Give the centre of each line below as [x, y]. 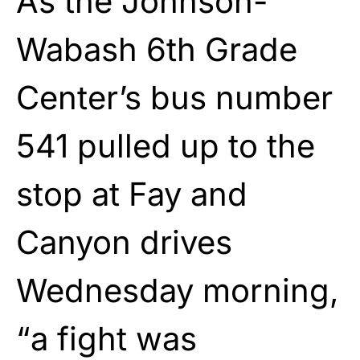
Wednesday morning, [178, 290]
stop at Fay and [132, 194]
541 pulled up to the [166, 145]
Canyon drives [124, 242]
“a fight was [106, 338]
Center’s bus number [174, 97]
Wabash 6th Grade [157, 49]
